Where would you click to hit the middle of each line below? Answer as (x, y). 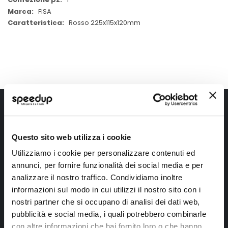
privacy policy (160, 209)
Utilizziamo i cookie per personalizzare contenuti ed (103, 153)
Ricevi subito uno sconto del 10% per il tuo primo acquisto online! (114, 128)
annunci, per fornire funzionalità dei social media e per (107, 165)
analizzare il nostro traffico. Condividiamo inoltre (97, 178)
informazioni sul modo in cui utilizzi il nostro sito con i (106, 190)
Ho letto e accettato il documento (112, 209)
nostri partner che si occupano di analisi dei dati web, (106, 202)
